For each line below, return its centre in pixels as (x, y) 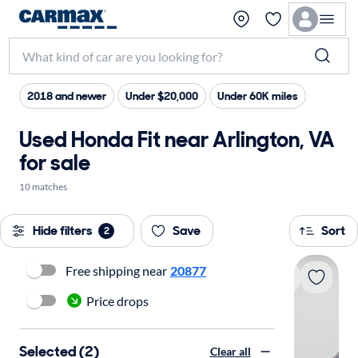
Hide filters (62, 231)
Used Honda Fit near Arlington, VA (177, 139)
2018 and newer (67, 96)
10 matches (43, 187)
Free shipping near (116, 270)
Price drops (117, 300)
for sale (55, 163)
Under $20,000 (162, 96)
